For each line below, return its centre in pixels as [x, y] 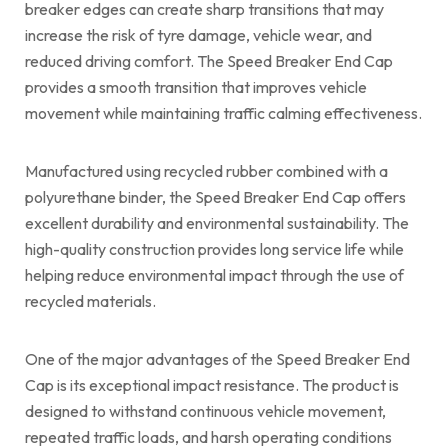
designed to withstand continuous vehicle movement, [205, 410]
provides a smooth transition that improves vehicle [196, 86]
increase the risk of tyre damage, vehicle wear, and [198, 34]
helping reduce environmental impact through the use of [214, 274]
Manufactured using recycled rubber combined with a [206, 170]
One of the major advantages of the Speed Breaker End [217, 358]
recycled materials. [90, 300]
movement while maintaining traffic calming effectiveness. [223, 112]
